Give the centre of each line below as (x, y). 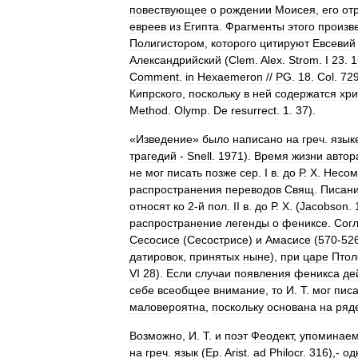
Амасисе (288, 240)
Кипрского (156, 93)
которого (234, 43)
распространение (176, 223)
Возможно (156, 336)
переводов (253, 189)
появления (263, 273)
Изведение (164, 139)
